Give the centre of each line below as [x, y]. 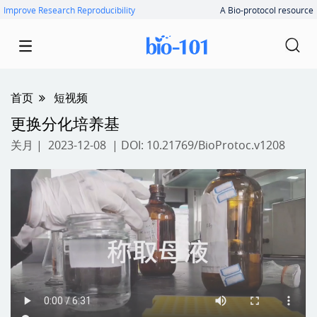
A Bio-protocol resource [267, 10]
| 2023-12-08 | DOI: [90, 145]
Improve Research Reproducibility [69, 10]
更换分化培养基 [65, 123]
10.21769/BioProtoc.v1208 [216, 145]
